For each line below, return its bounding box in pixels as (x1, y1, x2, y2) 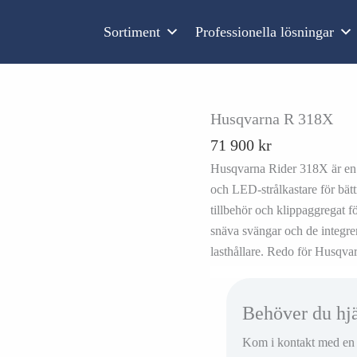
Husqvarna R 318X (210, 110, 333, 127)
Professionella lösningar (195, 24, 335, 40)
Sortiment (104, 24, 161, 40)
